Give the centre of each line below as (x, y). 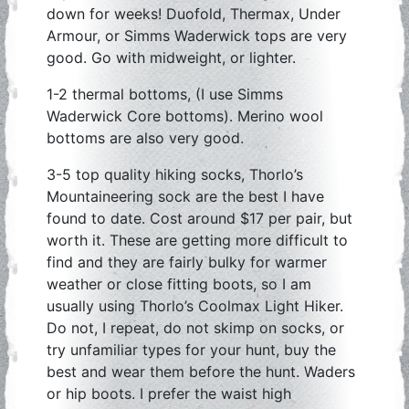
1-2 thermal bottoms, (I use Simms (165, 94)
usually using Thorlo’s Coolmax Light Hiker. (195, 306)
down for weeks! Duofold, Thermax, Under (194, 14)
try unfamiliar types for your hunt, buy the (191, 350)
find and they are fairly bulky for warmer (187, 262)
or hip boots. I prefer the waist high (169, 393)
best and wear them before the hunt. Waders (201, 372)
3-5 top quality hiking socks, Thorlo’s (175, 174)
